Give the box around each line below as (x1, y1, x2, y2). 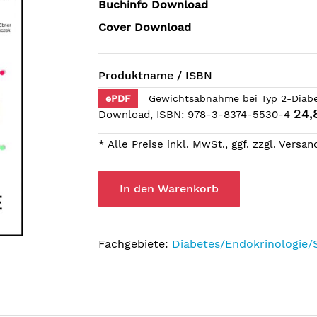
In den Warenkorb (120, 182, 219, 195)
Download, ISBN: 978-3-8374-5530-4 (98, 108, 294, 121)
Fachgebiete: (98, 237, 172, 250)
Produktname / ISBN (98, 69, 212, 82)
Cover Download (98, 21, 191, 34)
